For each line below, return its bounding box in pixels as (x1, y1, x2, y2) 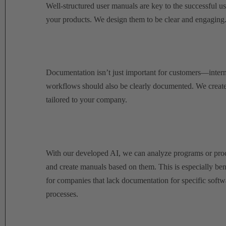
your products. (45, 15, 94, 24)
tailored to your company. (45, 95, 127, 104)
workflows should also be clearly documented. (45, 82, 196, 91)
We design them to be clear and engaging (93, 15, 224, 24)
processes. (45, 189, 78, 198)
